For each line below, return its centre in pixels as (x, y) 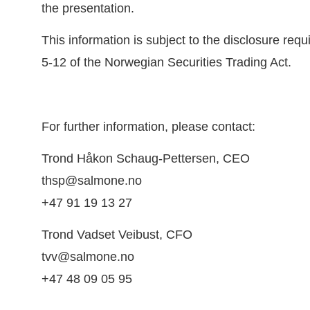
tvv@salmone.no (88, 257)
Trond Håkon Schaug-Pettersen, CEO (145, 159)
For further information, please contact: (148, 126)
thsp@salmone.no (91, 181)
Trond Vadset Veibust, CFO (117, 235)
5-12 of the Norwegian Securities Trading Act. (166, 62)
